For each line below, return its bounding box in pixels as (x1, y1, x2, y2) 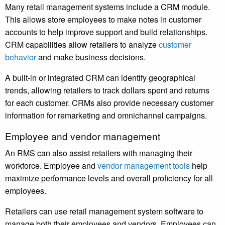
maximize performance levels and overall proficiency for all (5, 172, 213, 184)
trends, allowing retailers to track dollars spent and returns (5, 84, 209, 96)
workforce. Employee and (5, 160, 97, 172)
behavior (5, 51, 36, 63)
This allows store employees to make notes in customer (5, 14, 201, 26)
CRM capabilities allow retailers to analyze (5, 39, 159, 51)
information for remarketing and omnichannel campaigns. (5, 109, 207, 122)
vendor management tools (97, 160, 190, 172)
